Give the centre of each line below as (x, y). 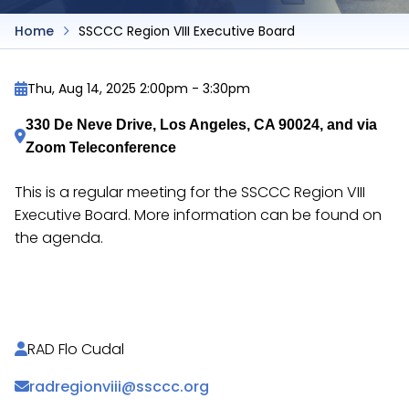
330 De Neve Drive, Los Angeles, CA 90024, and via (201, 125)
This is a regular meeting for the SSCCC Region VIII (190, 192)
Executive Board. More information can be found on (198, 215)
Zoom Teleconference (101, 147)
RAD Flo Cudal (76, 349)
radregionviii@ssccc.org (119, 387)
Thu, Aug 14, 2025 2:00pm (108, 89)
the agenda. (59, 238)
